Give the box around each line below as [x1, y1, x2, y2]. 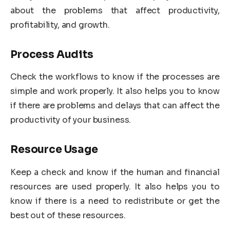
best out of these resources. [10, 209, 126, 221]
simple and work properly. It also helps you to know [10, 86, 220, 97]
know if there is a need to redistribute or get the [10, 195, 220, 206]
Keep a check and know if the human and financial [10, 166, 220, 178]
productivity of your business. [10, 114, 131, 126]
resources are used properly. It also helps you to [10, 181, 220, 192]
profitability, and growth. [10, 20, 110, 31]
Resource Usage [10, 143, 98, 157]
